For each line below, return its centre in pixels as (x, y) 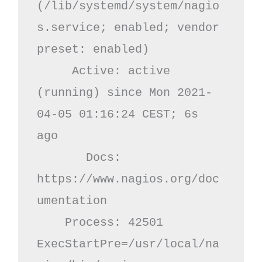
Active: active (54, 71)
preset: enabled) (93, 49)
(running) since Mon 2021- (124, 92)
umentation (72, 201)
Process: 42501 (51, 222)
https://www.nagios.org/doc (128, 179)
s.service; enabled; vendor (128, 27)
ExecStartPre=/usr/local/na (128, 244)
